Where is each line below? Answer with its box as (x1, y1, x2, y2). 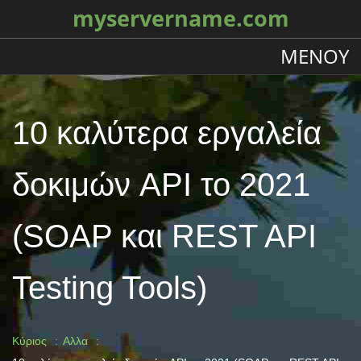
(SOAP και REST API (12, 218, 317, 254)
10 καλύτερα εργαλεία (12, 115, 322, 151)
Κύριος (12, 334, 47, 347)
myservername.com (72, 4, 289, 33)
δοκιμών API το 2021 (12, 167, 310, 202)
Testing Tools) (12, 270, 207, 305)
